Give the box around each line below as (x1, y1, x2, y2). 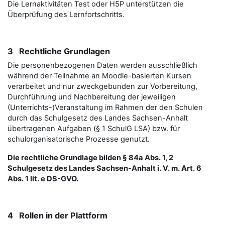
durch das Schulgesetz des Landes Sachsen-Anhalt (8, 114, 188, 123)
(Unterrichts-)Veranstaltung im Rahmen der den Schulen (8, 103, 203, 112)
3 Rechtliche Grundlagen (8, 46, 110, 56)
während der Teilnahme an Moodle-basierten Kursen (8, 71, 191, 80)
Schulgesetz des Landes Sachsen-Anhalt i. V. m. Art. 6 (8, 164, 201, 173)
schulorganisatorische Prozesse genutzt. (8, 135, 150, 144)
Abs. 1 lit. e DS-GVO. (8, 174, 78, 183)
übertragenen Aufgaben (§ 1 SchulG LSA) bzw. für (8, 124, 180, 133)
